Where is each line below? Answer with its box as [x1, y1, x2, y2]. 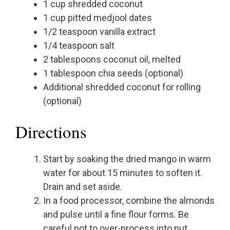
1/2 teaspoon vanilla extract [43, 26, 156, 37]
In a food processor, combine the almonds [43, 195, 215, 206]
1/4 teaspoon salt [43, 40, 114, 51]
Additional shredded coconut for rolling [43, 82, 201, 93]
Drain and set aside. [43, 181, 122, 193]
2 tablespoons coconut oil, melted [43, 54, 181, 65]
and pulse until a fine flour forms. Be [43, 209, 189, 220]
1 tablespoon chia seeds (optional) [43, 68, 183, 79]
